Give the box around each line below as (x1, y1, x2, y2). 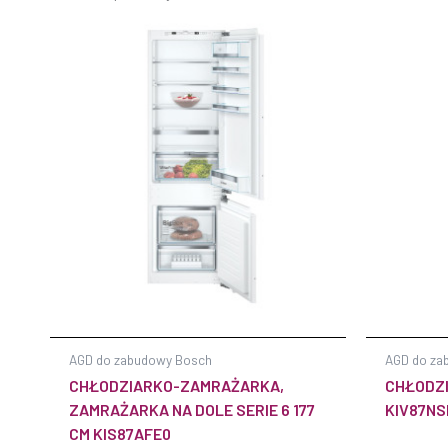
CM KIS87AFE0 (69, 424, 172, 444)
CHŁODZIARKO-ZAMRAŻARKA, (69, 376, 285, 396)
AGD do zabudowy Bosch (69, 350, 213, 368)
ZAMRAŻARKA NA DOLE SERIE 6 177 (69, 400, 316, 420)
